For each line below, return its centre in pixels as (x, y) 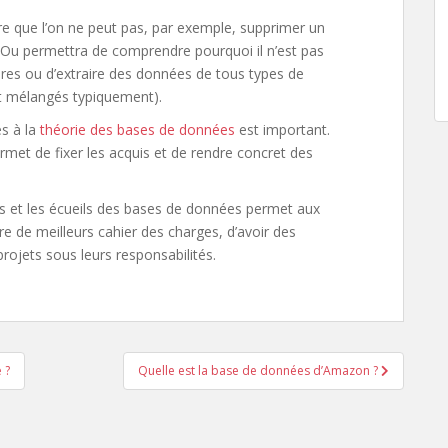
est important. (282, 129)
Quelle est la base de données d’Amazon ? (259, 370)
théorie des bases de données (137, 129)
